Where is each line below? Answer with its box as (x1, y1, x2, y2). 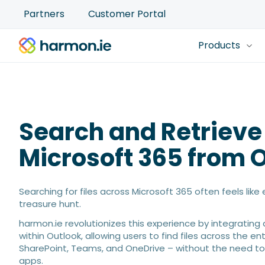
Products (198, 38, 240, 52)
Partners (24, 7, 64, 21)
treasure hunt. (19, 198, 81, 211)
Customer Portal (88, 7, 166, 21)
